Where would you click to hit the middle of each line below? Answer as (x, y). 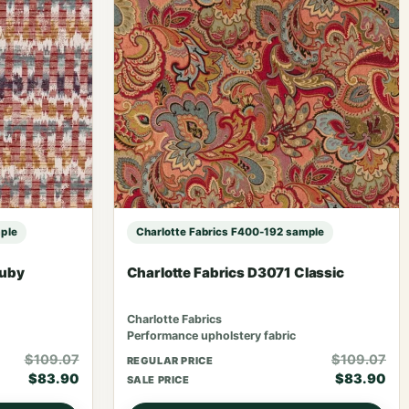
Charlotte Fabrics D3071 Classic (235, 272)
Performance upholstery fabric (211, 336)
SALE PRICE (158, 379)
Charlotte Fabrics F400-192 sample (230, 231)
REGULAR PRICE (170, 360)
